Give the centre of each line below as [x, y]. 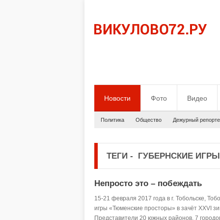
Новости [117, 98]
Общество [149, 120]
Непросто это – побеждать [148, 183]
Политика [112, 120]
